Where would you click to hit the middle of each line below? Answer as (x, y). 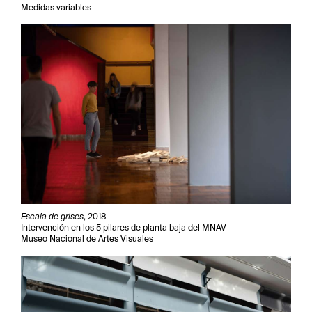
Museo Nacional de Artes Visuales (87, 239)
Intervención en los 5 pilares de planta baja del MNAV (124, 227)
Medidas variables (56, 7)
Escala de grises (52, 216)
